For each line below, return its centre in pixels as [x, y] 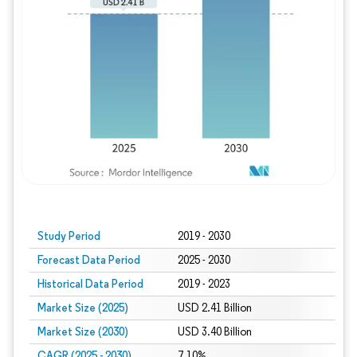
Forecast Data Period [89, 260]
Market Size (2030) [83, 331]
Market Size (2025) [83, 308]
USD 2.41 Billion [214, 308]
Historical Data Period [90, 284]
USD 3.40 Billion [214, 332]
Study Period [69, 236]
